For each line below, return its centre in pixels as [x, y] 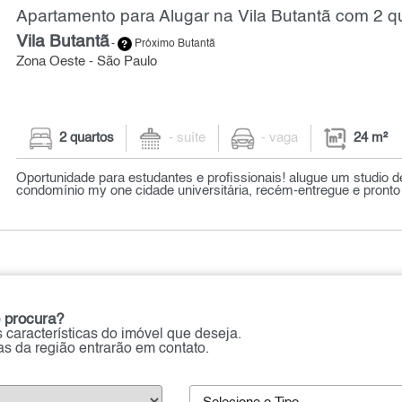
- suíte [188, 139]
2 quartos [86, 139]
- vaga [280, 139]
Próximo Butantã [174, 44]
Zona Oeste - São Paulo [87, 61]
